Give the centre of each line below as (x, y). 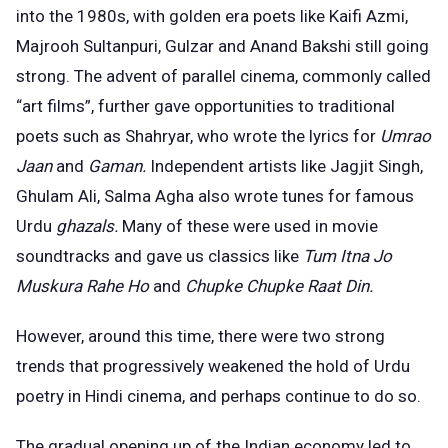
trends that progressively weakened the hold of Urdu (213, 365)
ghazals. (87, 225)
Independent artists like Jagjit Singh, (284, 165)
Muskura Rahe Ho (84, 285)
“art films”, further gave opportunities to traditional (205, 105)
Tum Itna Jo (347, 255)
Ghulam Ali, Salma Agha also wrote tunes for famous (215, 195)
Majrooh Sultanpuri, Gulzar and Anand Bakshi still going (222, 45)
